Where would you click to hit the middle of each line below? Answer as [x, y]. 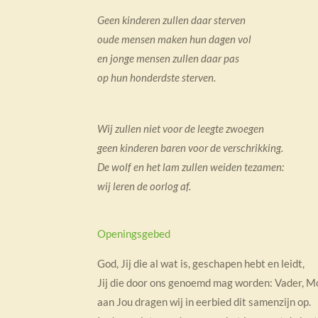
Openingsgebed [134, 233]
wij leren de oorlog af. [144, 186]
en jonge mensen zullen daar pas [168, 58]
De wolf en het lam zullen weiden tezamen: [191, 166]
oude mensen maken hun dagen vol [174, 39]
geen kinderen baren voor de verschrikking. [190, 147]
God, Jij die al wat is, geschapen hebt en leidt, [201, 263]
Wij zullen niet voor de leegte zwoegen [181, 128]
